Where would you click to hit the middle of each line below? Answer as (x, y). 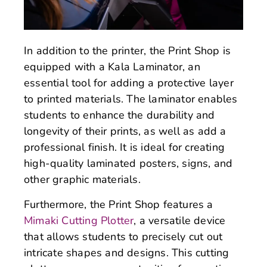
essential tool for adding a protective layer (129, 83)
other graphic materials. (82, 180)
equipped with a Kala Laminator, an (112, 67)
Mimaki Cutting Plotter (79, 220)
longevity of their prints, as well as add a (125, 131)
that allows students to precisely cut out (123, 236)
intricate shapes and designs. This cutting (127, 252)
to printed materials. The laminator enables (131, 99)
